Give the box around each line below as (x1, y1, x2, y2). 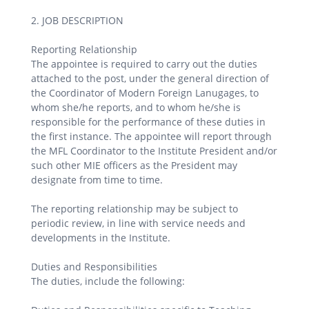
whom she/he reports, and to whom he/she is (31, 100, 241, 114)
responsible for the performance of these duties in (31, 114, 266, 128)
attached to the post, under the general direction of (31, 71, 269, 85)
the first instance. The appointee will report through (31, 129, 272, 143)
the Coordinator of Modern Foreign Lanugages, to (31, 86, 259, 99)
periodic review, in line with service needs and (31, 216, 246, 230)
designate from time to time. (31, 172, 163, 186)
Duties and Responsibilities (31, 259, 157, 273)
